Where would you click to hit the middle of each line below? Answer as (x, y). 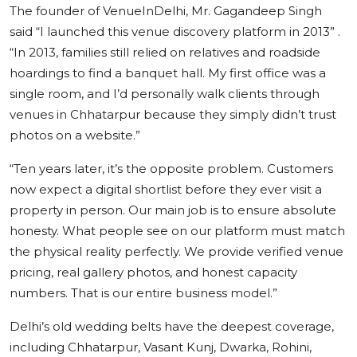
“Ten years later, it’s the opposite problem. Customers (171, 168)
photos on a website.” (75, 135)
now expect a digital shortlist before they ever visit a (166, 189)
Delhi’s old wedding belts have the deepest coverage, (172, 326)
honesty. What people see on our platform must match (177, 230)
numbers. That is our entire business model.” (143, 292)
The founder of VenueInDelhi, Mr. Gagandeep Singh (166, 10)
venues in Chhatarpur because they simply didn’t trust (173, 114)
